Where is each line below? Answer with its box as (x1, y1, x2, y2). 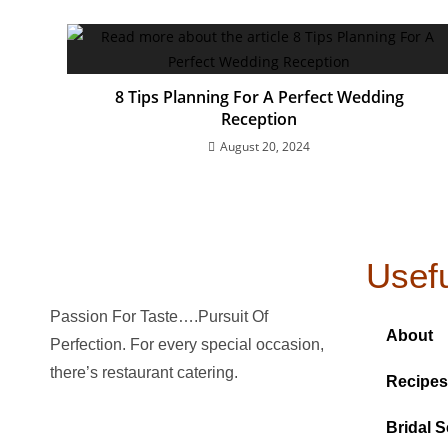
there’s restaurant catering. (50, 364, 238, 381)
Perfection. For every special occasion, (50, 336, 324, 353)
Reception (221, 108, 298, 130)
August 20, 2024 (220, 138, 311, 155)
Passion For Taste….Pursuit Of (50, 308, 268, 325)
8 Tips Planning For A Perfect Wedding (114, 86, 404, 108)
